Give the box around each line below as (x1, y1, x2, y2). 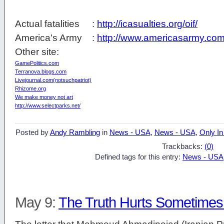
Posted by (15, 128, 50, 137)
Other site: (15, 46, 59, 57)
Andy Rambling (49, 128, 100, 137)
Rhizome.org (15, 85, 46, 91)
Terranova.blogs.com (15, 68, 66, 74)
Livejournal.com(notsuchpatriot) (15, 76, 91, 83)
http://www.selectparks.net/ (15, 102, 80, 108)
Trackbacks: (161, 142, 204, 151)
